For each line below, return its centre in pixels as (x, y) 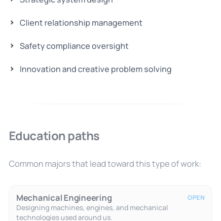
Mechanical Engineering (64, 197)
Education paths (54, 135)
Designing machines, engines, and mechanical (92, 207)
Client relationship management (81, 22)
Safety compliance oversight (74, 46)
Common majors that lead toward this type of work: (105, 163)
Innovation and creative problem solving (95, 69)
